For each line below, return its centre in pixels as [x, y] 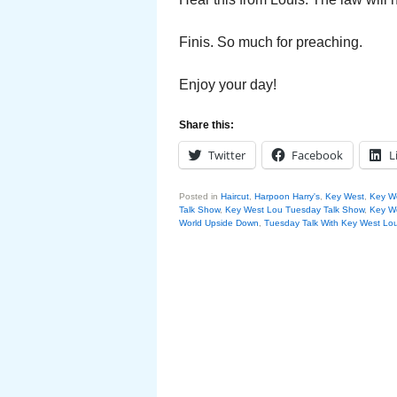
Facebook [317, 155]
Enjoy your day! [228, 85]
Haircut [235, 196]
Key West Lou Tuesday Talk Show [295, 210]
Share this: [206, 125]
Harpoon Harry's [287, 196]
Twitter [227, 155]
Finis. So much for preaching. [271, 42]
